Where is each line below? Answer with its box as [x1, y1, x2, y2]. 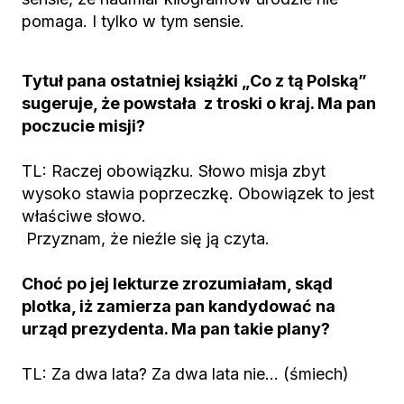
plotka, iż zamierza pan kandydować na [22, 297, 335, 316]
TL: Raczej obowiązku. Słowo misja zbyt [22, 161, 326, 180]
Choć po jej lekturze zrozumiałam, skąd [22, 274, 333, 293]
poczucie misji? [22, 116, 145, 135]
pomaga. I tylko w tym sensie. [22, 12, 244, 31]
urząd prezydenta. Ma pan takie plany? [22, 319, 330, 338]
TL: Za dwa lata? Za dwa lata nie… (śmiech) [22, 364, 349, 383]
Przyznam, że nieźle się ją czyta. [22, 229, 270, 248]
